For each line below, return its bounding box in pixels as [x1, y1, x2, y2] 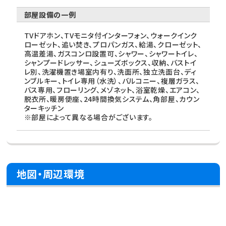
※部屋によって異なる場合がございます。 [24, 112, 153, 123]
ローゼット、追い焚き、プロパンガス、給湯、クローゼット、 [24, 39, 202, 50]
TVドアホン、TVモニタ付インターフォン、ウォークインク [24, 30, 198, 41]
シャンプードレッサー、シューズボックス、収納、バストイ [24, 58, 197, 68]
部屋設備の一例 [24, 10, 76, 20]
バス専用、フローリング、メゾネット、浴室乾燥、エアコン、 [24, 85, 201, 95]
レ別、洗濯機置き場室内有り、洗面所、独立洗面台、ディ [24, 67, 197, 77]
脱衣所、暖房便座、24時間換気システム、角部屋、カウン [24, 94, 200, 104]
